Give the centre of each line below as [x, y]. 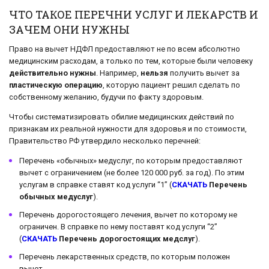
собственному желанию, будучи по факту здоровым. [106, 97]
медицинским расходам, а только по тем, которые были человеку [131, 61]
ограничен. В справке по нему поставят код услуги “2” [118, 226]
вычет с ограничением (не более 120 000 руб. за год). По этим [132, 172]
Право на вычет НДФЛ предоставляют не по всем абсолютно [125, 49]
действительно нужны [53, 73]
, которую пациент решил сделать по [171, 85]
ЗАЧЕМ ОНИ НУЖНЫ [69, 29]
